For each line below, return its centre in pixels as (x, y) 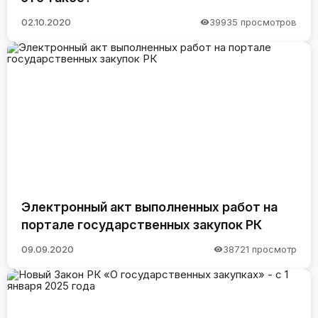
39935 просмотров (253, 22)
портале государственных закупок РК (142, 224)
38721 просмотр (260, 250)
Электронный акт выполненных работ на (149, 207)
